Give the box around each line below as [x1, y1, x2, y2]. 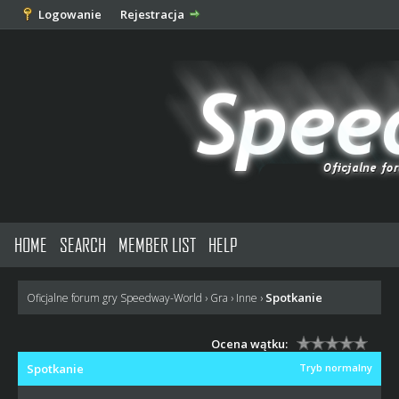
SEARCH [60, 233, 107, 256]
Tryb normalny [299, 361, 373, 374]
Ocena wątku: [211, 336, 289, 352]
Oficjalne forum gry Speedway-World [26, 290, 202, 305]
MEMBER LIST [118, 233, 197, 256]
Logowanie [37, 6, 102, 22]
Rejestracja [119, 6, 184, 22]
